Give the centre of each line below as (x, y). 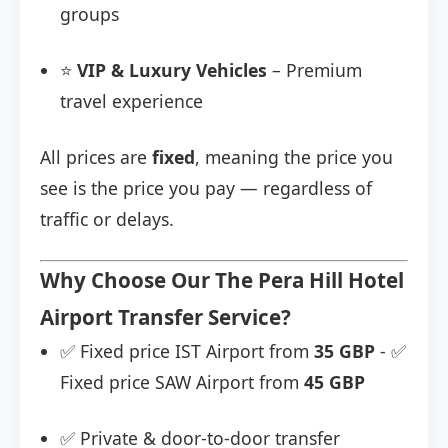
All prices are (96, 157)
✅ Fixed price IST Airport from (187, 351)
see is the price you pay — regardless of (206, 188)
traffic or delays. (107, 219)
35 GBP (344, 351)
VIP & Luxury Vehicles (172, 70)
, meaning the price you (294, 157)
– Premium (314, 70)
